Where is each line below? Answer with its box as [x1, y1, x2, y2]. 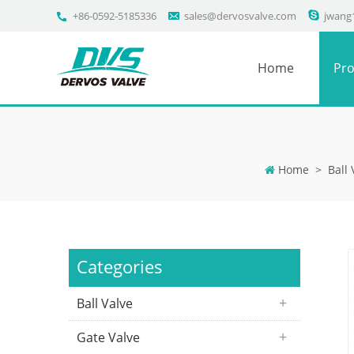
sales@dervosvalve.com [184, 9, 296, 23]
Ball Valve [77, 295, 133, 312]
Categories [77, 254, 163, 278]
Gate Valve [77, 329, 140, 346]
